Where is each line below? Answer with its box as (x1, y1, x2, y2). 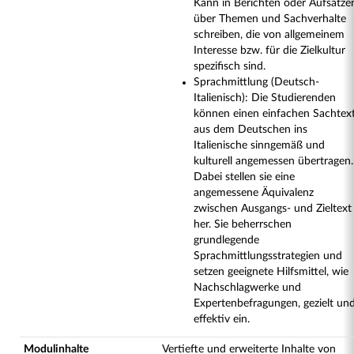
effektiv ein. (194, 314, 250, 325)
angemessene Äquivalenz (194, 187, 314, 198)
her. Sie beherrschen (194, 219, 292, 230)
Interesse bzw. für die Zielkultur (194, 45, 345, 56)
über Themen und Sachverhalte (194, 13, 346, 24)
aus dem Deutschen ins (194, 124, 307, 135)
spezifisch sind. (194, 61, 265, 72)
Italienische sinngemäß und (194, 140, 325, 151)
